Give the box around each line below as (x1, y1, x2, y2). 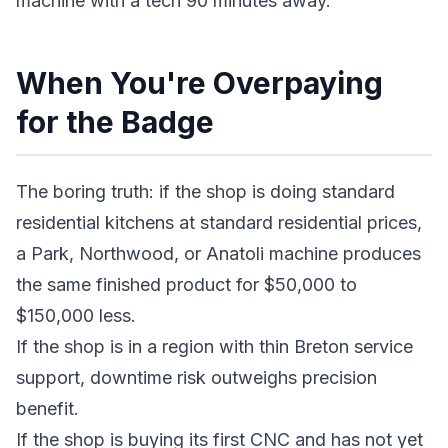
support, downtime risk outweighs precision (16, 367, 377, 388)
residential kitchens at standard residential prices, (16, 212, 422, 233)
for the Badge (16, 104, 214, 140)
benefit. (16, 398, 79, 419)
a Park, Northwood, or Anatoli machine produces (16, 243, 421, 264)
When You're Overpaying (16, 65, 383, 101)
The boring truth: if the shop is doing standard (16, 181, 395, 202)
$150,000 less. (16, 305, 136, 326)
